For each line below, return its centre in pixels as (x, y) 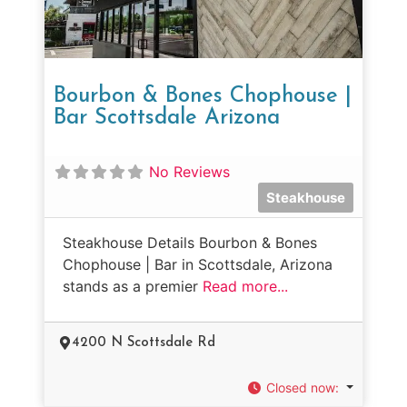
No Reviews (189, 171)
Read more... (245, 286)
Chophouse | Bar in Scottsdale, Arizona (198, 264)
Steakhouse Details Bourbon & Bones (190, 242)
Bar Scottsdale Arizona (167, 118)
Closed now (301, 387)
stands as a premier (133, 286)
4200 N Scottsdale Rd (144, 342)
